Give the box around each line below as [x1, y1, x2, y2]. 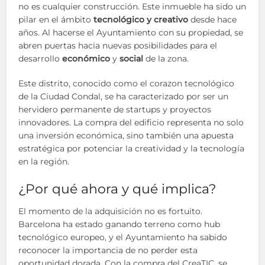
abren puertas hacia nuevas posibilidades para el [18, 40, 218, 51]
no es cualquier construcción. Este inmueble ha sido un [18, 1, 247, 12]
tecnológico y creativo [93, 14, 189, 25]
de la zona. [143, 53, 189, 64]
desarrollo [18, 53, 63, 64]
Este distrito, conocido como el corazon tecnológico [18, 78, 235, 89]
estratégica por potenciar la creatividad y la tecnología [18, 143, 245, 154]
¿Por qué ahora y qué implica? [18, 181, 216, 197]
